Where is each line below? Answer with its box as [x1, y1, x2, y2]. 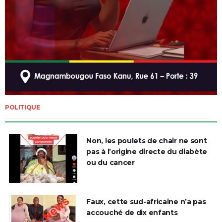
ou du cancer [86, 158, 135, 167]
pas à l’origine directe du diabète [86, 147, 208, 157]
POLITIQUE [5, 104, 40, 111]
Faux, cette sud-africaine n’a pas [86, 197, 206, 207]
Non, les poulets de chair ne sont [86, 136, 207, 146]
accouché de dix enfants [86, 208, 178, 218]
